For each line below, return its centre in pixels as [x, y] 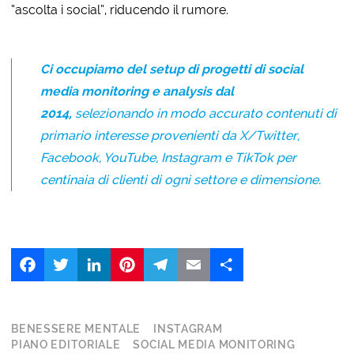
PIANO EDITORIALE [66, 344]
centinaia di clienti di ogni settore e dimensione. [181, 179]
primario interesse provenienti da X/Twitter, [170, 135]
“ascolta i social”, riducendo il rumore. [120, 9]
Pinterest [169, 254]
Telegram [206, 254]
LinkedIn [135, 254]
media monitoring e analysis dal [137, 91]
